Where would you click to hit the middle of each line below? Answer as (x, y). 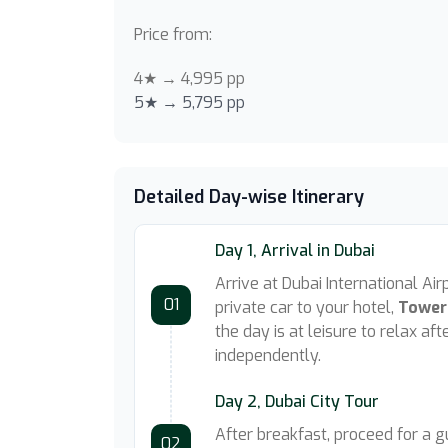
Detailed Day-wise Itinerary (249, 197)
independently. (268, 355)
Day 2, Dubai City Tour (297, 401)
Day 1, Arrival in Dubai (295, 250)
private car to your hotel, (306, 307)
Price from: (173, 34)
